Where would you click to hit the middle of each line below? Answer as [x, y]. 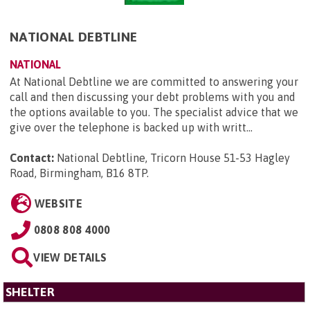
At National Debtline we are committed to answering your [154, 81]
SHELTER [30, 292]
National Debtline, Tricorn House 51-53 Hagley [173, 157]
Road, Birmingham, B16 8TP [78, 173]
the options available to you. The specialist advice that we [154, 112]
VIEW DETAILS [70, 257]
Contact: [32, 157]
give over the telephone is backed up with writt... [131, 127]
